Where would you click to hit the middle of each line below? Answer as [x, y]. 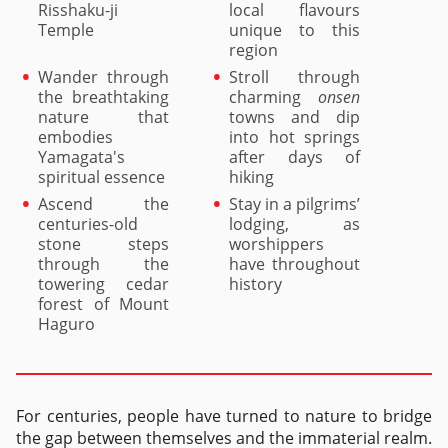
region [253, 50]
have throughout [294, 264]
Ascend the [103, 204]
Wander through [103, 77]
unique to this [294, 30]
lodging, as [294, 224]
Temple [66, 30]
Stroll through [294, 77]
